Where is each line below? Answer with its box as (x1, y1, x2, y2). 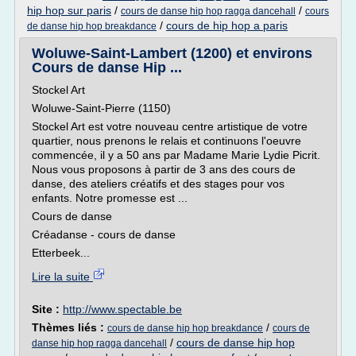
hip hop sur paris (27, 4, 111, 17)
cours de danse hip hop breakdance (107, 323, 263, 334)
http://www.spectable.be (63, 303, 182, 315)
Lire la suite (32, 270, 93, 283)
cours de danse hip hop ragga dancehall (121, 6, 296, 17)
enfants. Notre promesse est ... (32, 192, 188, 204)
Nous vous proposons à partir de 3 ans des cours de (32, 163, 296, 176)
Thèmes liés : (32, 321, 107, 334)
